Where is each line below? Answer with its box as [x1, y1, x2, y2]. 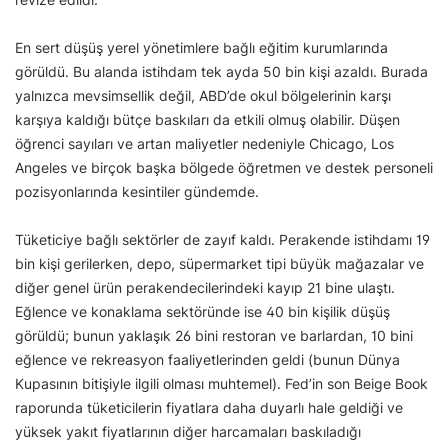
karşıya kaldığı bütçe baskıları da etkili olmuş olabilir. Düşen [15, 111, 400, 129]
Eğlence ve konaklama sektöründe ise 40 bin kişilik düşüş [15, 303, 390, 321]
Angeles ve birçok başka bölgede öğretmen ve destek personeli [15, 159, 433, 177]
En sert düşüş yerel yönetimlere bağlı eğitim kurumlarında [15, 39, 388, 57]
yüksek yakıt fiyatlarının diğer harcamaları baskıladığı [15, 423, 361, 441]
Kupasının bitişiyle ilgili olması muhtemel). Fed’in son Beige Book [15, 375, 428, 393]
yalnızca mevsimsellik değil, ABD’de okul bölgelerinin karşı [15, 87, 391, 105]
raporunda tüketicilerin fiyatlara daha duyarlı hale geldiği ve [15, 399, 403, 417]
